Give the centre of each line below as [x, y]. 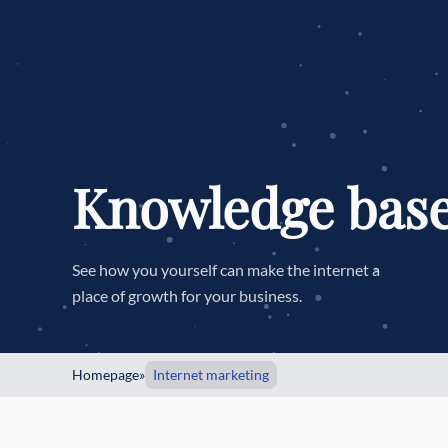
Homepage [105, 374]
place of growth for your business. [187, 295]
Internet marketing [211, 374]
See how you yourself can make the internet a [226, 269]
